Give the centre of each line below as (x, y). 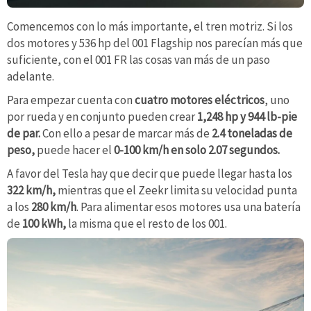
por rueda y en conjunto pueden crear (102, 117)
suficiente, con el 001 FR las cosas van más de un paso (138, 60)
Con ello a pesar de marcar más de (125, 134)
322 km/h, (32, 190)
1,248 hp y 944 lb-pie (247, 117)
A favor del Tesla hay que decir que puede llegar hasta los (150, 173)
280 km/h (54, 207)
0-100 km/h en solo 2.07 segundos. (196, 150)
